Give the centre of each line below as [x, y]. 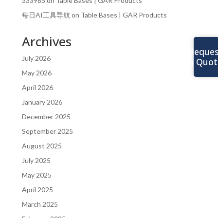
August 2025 [42, 145]
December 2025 [46, 116]
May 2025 [36, 175]
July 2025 [36, 160]
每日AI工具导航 [46, 15]
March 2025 [40, 204]
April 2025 [37, 189]
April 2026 [37, 87]
